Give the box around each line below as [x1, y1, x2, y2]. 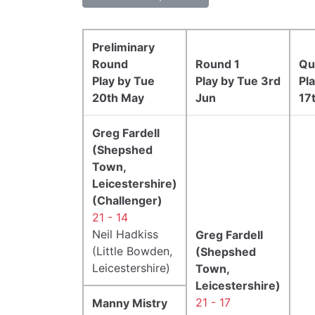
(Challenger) [92, 193, 162, 207]
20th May [92, 90, 144, 105]
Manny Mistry [92, 295, 167, 310]
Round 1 [195, 56, 240, 71]
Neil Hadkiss [92, 226, 158, 241]
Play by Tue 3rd [195, 73, 281, 88]
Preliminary [92, 39, 155, 54]
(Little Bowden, [92, 243, 172, 258]
